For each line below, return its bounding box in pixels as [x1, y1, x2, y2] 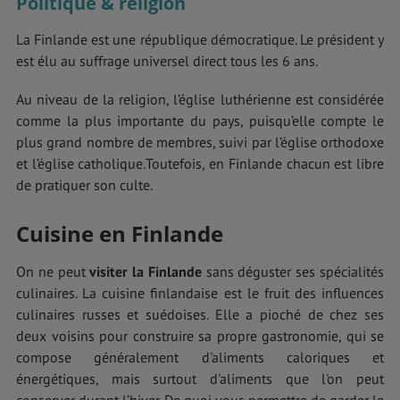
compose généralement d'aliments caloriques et [16, 347, 384, 366]
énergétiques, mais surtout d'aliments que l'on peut [16, 369, 384, 387]
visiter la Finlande [85, 262, 206, 280]
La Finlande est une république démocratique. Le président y [16, 30, 384, 48]
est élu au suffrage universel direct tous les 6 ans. [16, 52, 318, 70]
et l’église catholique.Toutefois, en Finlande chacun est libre [16, 154, 384, 173]
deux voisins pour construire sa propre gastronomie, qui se [16, 326, 384, 345]
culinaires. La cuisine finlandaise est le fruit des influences [16, 283, 384, 302]
